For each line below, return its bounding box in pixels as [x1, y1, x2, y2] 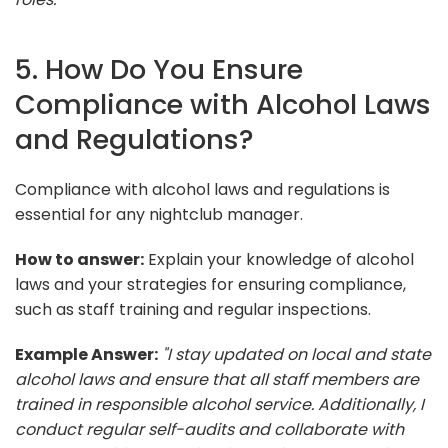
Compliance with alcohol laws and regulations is [15, 177, 390, 201]
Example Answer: [15, 342, 158, 366]
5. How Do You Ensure [15, 49, 303, 89]
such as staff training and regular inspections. [15, 297, 371, 321]
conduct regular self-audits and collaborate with [15, 417, 404, 441]
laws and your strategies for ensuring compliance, [15, 272, 406, 296]
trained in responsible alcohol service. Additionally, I [15, 392, 424, 416]
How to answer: [15, 247, 144, 271]
